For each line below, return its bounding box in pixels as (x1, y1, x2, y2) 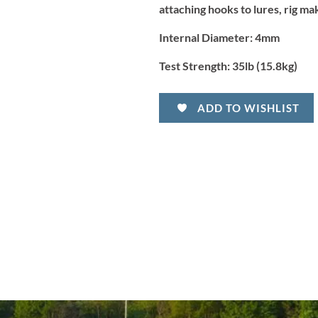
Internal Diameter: (159, 30, 253, 44)
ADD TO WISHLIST (197, 101, 300, 114)
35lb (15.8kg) (232, 58, 297, 72)
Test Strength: (159, 58, 232, 72)
